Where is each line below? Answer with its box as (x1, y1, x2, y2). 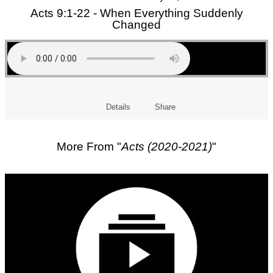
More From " (57, 140, 121, 154)
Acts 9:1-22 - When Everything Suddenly (30, 7, 243, 20)
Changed (112, 18, 161, 32)
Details (105, 102, 130, 112)
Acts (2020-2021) (121, 140, 212, 154)
